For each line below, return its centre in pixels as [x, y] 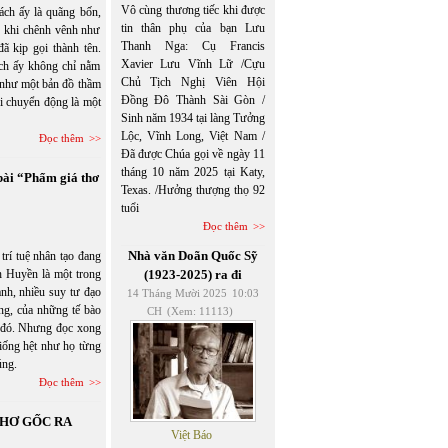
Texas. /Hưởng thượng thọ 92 [192, 190]
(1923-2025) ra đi [192, 274]
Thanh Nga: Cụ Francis [192, 46]
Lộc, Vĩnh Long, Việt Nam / [192, 136]
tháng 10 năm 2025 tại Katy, [192, 172]
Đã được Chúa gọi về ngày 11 [192, 154]
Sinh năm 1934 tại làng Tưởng [192, 118]
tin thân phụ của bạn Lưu [192, 28]
